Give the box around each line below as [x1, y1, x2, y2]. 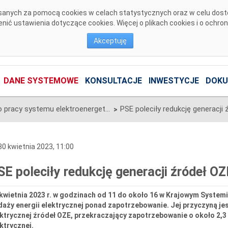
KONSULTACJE [84, 76, 142, 86]
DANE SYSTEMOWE [3, 76, 78, 86]
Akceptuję [94, 37, 127, 45]
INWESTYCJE [148, 76, 199, 86]
